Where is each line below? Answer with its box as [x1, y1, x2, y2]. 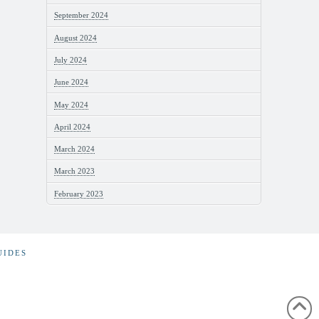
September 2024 [53, 11, 108, 20]
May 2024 [53, 100, 88, 109]
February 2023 [53, 189, 103, 198]
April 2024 [53, 122, 90, 131]
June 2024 [53, 78, 88, 87]
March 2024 [53, 145, 95, 154]
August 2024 [53, 33, 97, 42]
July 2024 [53, 56, 87, 65]
